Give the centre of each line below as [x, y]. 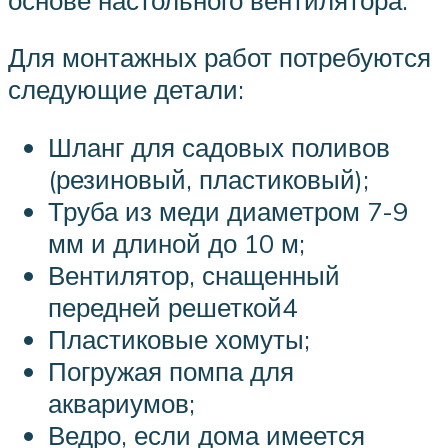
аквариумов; [121, 402]
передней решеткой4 [172, 306]
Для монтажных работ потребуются [219, 57]
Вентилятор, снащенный [194, 274]
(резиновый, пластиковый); [208, 178]
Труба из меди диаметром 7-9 [228, 210]
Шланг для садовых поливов [219, 146]
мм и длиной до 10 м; [176, 242]
